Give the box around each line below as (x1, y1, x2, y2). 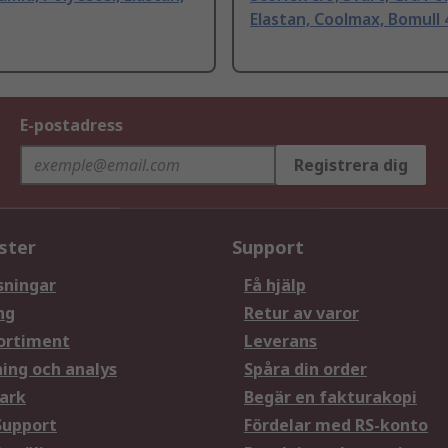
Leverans (244, 330, 317, 353)
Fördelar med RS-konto (244, 414, 428, 437)
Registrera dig (294, 154, 408, 177)
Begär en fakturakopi (244, 386, 417, 409)
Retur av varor (244, 302, 359, 325)
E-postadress (20, 114, 123, 137)
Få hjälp (244, 274, 306, 297)
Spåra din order (244, 358, 367, 381)
